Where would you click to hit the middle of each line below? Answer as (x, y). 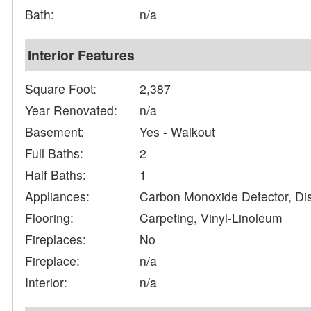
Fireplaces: (56, 239)
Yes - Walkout (178, 132)
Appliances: (58, 196)
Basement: (55, 132)
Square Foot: (61, 89)
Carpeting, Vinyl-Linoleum (211, 218)
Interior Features (82, 55)
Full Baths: (54, 153)
